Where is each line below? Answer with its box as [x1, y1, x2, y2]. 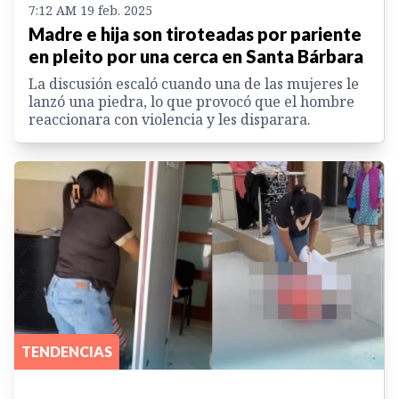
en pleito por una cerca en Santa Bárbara [28, 45, 363, 68]
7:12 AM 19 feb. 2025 [28, 2, 152, 20]
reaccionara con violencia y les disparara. [28, 110, 311, 130]
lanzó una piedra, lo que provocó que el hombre [28, 92, 354, 112]
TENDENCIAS [21, 342, 112, 360]
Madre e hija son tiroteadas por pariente [28, 23, 362, 45]
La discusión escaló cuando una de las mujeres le [28, 74, 359, 94]
